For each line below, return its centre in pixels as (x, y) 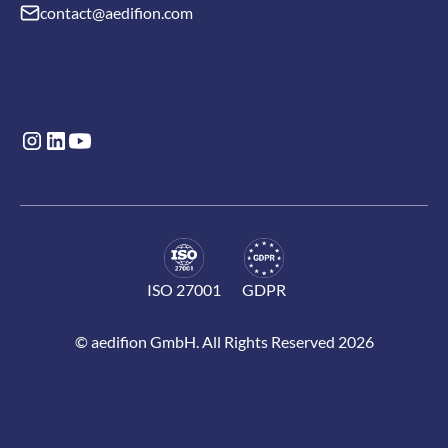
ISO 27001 (184, 289)
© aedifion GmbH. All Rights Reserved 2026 (224, 341)
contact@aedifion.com (116, 12)
